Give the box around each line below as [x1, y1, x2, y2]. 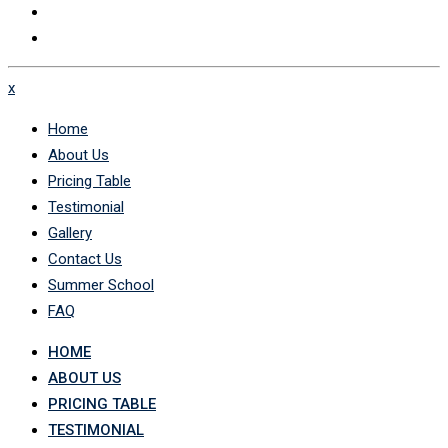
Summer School [48, 276, 154, 295]
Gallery [48, 224, 92, 243]
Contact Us [48, 250, 122, 269]
